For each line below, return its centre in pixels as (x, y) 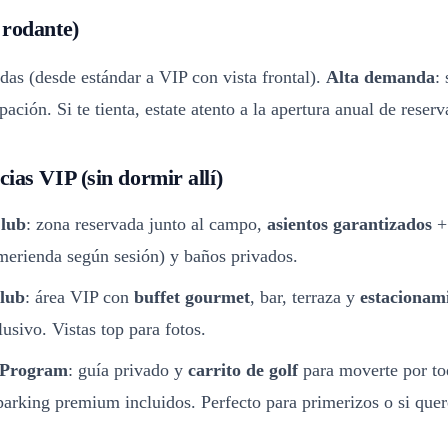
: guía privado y (128, 369)
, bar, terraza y (305, 296)
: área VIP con (79, 296)
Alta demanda (380, 77)
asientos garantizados (349, 223)
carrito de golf (243, 369)
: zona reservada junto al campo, (146, 223)
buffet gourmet (192, 296)
